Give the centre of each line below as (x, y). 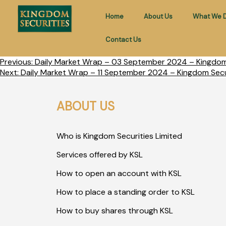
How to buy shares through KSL (115, 211)
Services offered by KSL (100, 155)
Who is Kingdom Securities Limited (119, 136)
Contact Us (123, 40)
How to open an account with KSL (119, 173)
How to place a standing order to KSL (126, 192)
